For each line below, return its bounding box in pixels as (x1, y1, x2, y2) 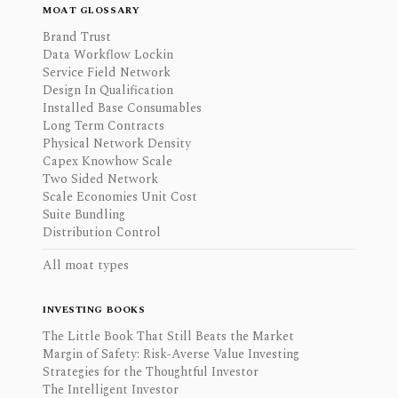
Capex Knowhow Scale (43, 152, 172, 171)
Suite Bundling (43, 205, 125, 224)
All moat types (43, 256, 129, 275)
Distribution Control (43, 223, 161, 242)
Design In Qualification (43, 81, 173, 99)
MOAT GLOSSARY (43, 3, 140, 18)
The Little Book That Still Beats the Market (43, 327, 294, 346)
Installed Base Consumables (43, 99, 202, 117)
